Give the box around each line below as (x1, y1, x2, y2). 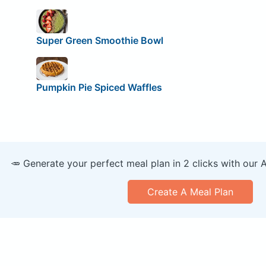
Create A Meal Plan (147, 186, 233, 198)
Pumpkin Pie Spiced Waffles (36, 81, 162, 94)
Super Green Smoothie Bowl (36, 34, 163, 46)
